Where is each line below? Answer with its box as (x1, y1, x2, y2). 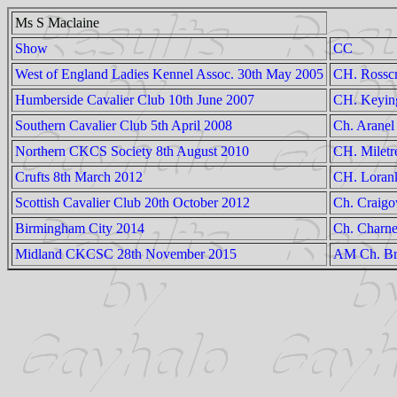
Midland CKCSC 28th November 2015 (15, 246, 237, 261)
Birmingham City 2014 (15, 221, 144, 236)
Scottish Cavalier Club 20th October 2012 (15, 195, 250, 210)
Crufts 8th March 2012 (15, 169, 143, 184)
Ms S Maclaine (15, 15, 99, 30)
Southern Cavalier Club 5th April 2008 (15, 118, 232, 133)
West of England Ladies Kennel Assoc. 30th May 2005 (15, 66, 323, 82)
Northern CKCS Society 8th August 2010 (15, 144, 249, 159)
